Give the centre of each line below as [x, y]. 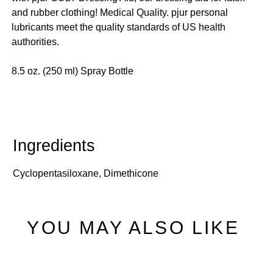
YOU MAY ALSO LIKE [133, 228]
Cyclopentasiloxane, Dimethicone [85, 174]
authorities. [36, 41]
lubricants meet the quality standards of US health [119, 27]
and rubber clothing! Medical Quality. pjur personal [120, 12]
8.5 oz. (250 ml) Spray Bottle [73, 71]
